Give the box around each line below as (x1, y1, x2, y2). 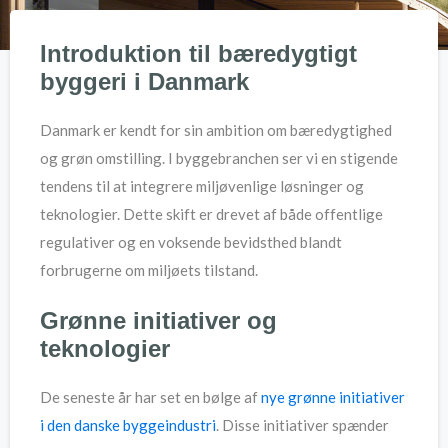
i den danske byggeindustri (40, 415, 216, 434)
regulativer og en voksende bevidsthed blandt (40, 233, 342, 252)
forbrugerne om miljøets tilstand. (40, 261, 258, 280)
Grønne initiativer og (40, 306, 277, 334)
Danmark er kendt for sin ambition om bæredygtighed (40, 121, 392, 140)
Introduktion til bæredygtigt (40, 40, 357, 68)
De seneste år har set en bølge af (40, 387, 261, 406)
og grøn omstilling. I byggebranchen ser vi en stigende (40, 149, 398, 168)
